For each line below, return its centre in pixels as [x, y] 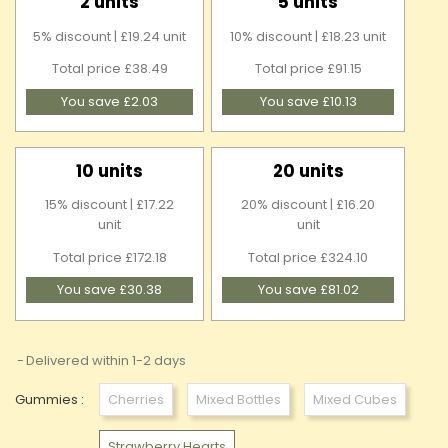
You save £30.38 [110, 290]
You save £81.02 [308, 290]
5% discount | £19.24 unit [110, 36]
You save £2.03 [110, 101]
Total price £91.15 [308, 69]
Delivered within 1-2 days [106, 360]
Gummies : [49, 399]
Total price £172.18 [109, 257]
